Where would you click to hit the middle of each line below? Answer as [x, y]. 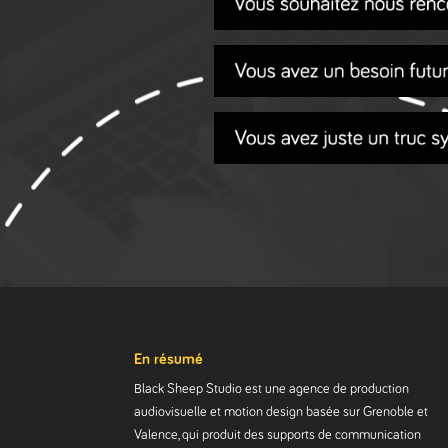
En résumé [169, 359]
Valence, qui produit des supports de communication [278, 435]
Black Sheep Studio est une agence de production [272, 389]
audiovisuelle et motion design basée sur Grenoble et [281, 412]
